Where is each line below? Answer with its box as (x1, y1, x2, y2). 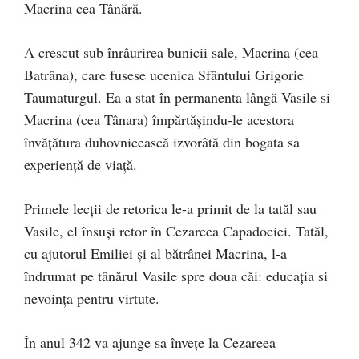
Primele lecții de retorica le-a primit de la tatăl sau (24, 198, 317, 218)
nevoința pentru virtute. (24, 288, 159, 308)
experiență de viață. (24, 154, 137, 174)
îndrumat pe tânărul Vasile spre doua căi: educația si (24, 265, 328, 285)
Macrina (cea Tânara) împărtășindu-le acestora (24, 109, 294, 129)
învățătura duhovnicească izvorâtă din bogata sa (24, 131, 300, 151)
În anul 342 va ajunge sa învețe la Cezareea (24, 332, 276, 352)
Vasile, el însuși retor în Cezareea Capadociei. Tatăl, (24, 220, 329, 240)
